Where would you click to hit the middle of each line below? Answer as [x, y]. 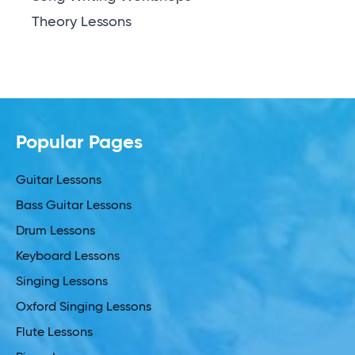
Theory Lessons [82, 22]
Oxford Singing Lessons [84, 307]
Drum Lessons [55, 231]
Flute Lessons [54, 333]
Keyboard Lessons [68, 257]
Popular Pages [79, 143]
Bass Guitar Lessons [74, 206]
